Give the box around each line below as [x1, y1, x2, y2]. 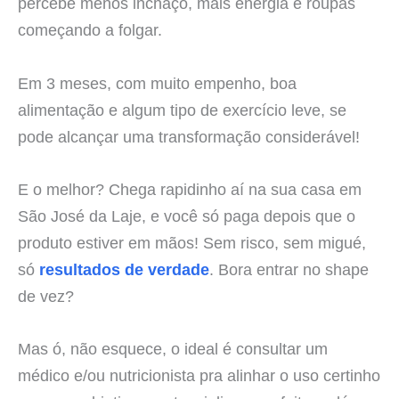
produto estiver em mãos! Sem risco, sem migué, [18, 232, 366, 252]
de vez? [18, 286, 74, 305]
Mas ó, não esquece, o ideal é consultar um [18, 338, 328, 358]
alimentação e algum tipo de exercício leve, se [18, 100, 346, 119]
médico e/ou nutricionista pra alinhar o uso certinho [18, 365, 380, 385]
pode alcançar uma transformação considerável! [18, 126, 360, 146]
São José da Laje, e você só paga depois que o [18, 206, 355, 225]
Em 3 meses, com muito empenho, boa [18, 73, 297, 93]
